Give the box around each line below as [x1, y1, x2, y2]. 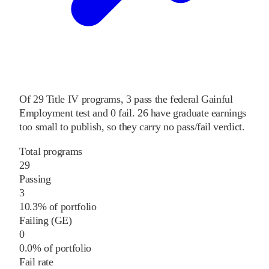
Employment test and [19, 106, 108, 119]
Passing [19, 172, 51, 185]
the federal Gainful [154, 92, 233, 105]
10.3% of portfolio [19, 200, 97, 213]
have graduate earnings [148, 106, 246, 119]
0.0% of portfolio [19, 241, 91, 254]
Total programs [19, 145, 82, 157]
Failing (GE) [19, 214, 72, 226]
